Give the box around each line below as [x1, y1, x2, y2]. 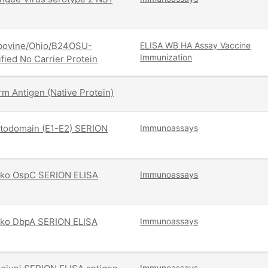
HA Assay [181, 40, 218, 51]
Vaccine [220, 40, 251, 51]
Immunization [140, 52, 193, 63]
